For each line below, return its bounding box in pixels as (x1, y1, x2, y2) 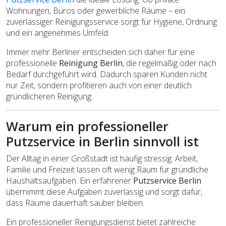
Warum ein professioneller (6, 117, 168, 135)
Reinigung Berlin (59, 57, 123, 69)
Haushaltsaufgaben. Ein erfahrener (6, 175, 133, 186)
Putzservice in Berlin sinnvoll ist (6, 132, 199, 150)
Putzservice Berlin (133, 175, 201, 186)
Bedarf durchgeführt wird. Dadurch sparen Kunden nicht (6, 68, 207, 80)
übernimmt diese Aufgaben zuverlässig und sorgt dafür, (6, 186, 202, 197)
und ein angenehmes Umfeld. (6, 27, 109, 38)
